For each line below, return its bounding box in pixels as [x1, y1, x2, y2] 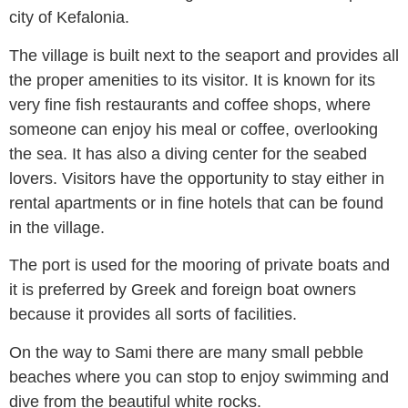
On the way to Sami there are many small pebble [9, 342, 363, 362]
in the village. [9, 218, 105, 237]
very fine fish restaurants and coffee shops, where [9, 95, 371, 114]
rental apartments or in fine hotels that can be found [9, 193, 383, 212]
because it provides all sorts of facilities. [9, 305, 297, 324]
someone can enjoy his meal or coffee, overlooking [9, 119, 378, 138]
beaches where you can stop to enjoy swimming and [9, 367, 389, 386]
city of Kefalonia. [9, 8, 129, 27]
